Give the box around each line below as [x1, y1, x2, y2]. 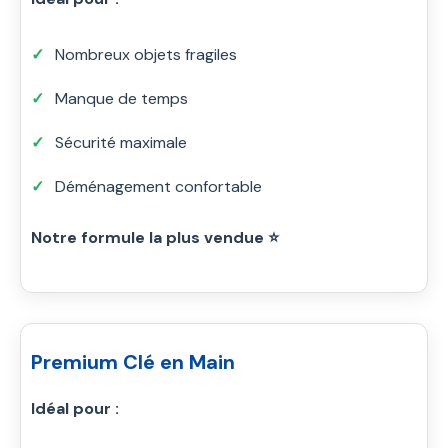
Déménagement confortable [55, 175, 262, 197]
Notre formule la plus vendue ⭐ [31, 226, 279, 248]
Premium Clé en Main [31, 348, 235, 375]
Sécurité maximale [55, 131, 187, 153]
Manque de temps [55, 87, 188, 109]
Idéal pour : [31, 397, 119, 419]
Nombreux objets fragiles [55, 43, 237, 65]
